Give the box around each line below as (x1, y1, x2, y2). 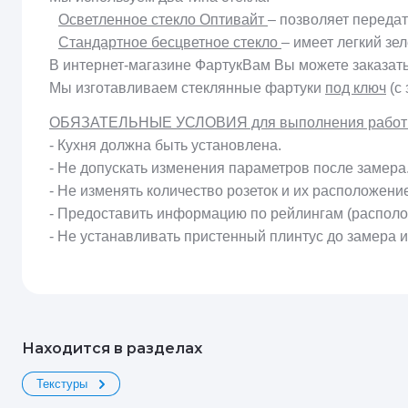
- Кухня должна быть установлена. (49, 138, 281, 153)
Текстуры (36, 377, 87, 391)
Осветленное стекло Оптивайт (58, 12, 264, 27)
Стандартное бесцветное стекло (58, 35, 281, 50)
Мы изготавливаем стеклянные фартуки (49, 80, 325, 96)
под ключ (325, 80, 386, 96)
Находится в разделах (22, 340, 202, 357)
